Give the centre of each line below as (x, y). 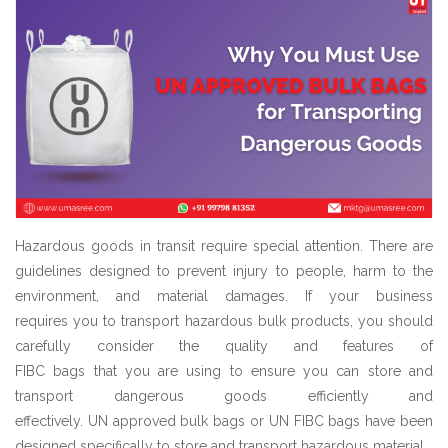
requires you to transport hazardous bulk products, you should (224, 320)
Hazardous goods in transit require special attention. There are (224, 245)
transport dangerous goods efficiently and (224, 395)
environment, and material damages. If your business (224, 295)
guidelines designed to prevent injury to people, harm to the (224, 270)
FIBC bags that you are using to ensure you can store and (224, 370)
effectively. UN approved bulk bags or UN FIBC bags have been (224, 420)
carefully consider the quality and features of (224, 345)
